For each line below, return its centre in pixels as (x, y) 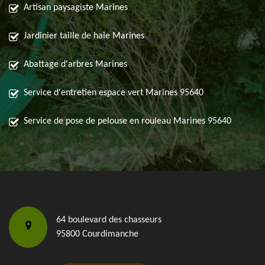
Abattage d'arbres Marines (75, 65)
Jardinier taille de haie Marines (84, 36)
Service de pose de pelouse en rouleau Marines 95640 (127, 122)
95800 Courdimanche (97, 235)
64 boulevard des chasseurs (109, 220)
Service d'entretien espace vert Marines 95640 (114, 93)
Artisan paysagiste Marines (76, 8)
